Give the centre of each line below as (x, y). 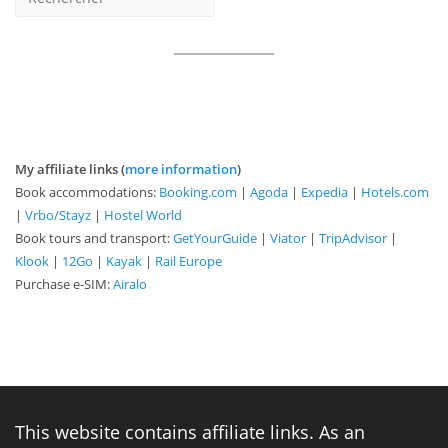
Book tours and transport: (94, 238)
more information (181, 169)
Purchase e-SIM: (64, 284)
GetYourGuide (215, 238)
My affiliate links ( (70, 169)
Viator (288, 238)
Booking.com (198, 192)
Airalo (130, 284)
